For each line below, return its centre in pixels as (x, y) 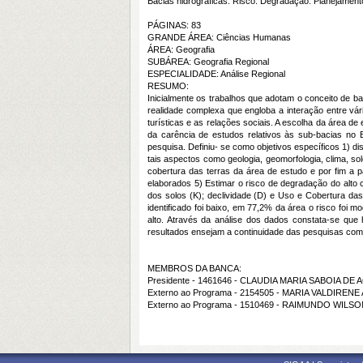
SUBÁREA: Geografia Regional (208, 62)
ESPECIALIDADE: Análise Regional (216, 74)
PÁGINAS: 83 (174, 25)
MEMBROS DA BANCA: (194, 268)
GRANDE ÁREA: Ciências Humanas (219, 37)
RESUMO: (168, 86)
